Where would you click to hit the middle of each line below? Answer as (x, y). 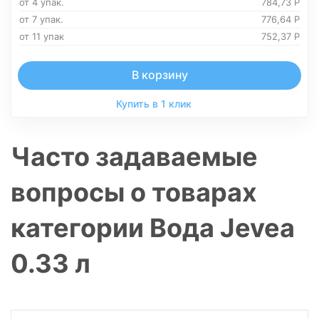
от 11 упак (42, 36)
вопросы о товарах (134, 192)
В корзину (159, 75)
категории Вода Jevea (153, 228)
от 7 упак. (41, 19)
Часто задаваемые (134, 157)
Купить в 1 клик (154, 104)
